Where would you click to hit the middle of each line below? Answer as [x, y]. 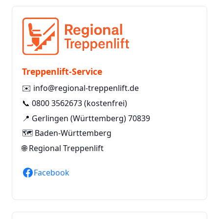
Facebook [52, 172]
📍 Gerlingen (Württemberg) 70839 [86, 118]
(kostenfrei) [105, 103]
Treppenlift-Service [62, 72]
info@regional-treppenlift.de [86, 88]
